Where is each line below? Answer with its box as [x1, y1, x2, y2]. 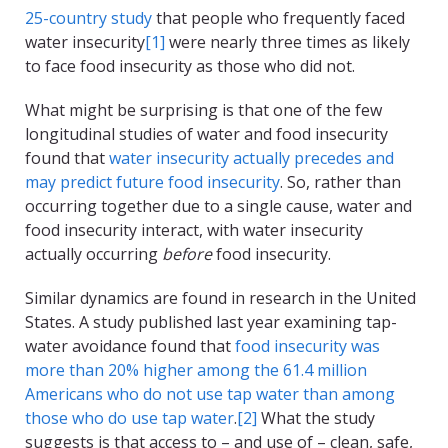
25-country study [25, 7, 152, 30]
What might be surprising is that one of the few [25, 99, 382, 122]
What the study [257, 407, 375, 430]
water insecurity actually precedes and [109, 147, 394, 170]
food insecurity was [235, 335, 380, 358]
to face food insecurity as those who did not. [25, 55, 355, 78]
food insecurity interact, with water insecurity [25, 219, 363, 242]
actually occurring [25, 243, 162, 266]
